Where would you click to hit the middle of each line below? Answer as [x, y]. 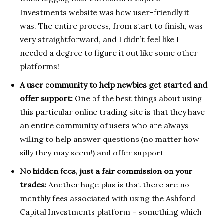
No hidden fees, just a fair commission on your [106, 171]
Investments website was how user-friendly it [105, 12]
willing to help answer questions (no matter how [109, 139]
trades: [33, 185]
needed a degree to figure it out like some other [109, 53]
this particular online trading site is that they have [112, 112]
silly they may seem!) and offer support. [93, 153]
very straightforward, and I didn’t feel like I [100, 39]
